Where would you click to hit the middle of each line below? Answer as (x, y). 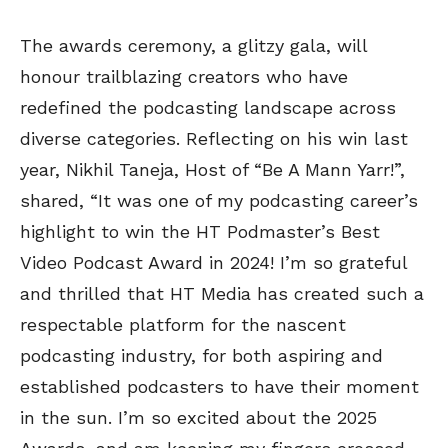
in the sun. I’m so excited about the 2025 (198, 418)
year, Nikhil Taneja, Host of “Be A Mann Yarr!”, (212, 170)
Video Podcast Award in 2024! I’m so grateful (213, 263)
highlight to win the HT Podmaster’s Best (200, 232)
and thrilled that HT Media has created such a (222, 294)
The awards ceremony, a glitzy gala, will (193, 46)
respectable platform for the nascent (183, 325)
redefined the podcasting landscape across (208, 108)
